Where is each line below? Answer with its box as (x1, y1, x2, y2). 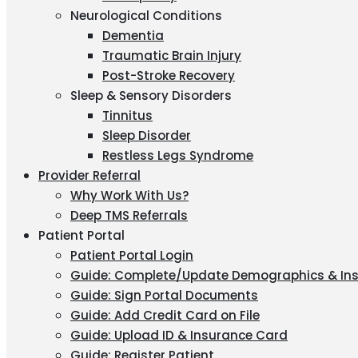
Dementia (102, 27, 164, 44)
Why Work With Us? (70, 187, 189, 204)
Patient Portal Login (70, 247, 193, 264)
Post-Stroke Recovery (102, 67, 235, 84)
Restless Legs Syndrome (102, 147, 253, 164)
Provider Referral (38, 167, 141, 184)
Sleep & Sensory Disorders (70, 87, 232, 104)
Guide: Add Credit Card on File (70, 307, 260, 324)
